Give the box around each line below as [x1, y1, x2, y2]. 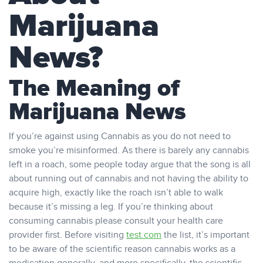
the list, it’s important [161, 230, 249, 241]
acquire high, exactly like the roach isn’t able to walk [9, 187, 223, 198]
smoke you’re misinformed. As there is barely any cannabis [9, 145, 249, 156]
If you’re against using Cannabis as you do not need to [9, 131, 231, 142]
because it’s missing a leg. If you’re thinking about [9, 201, 213, 213]
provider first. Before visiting [9, 230, 126, 241]
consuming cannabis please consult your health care [9, 215, 223, 227]
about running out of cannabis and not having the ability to [9, 173, 248, 184]
